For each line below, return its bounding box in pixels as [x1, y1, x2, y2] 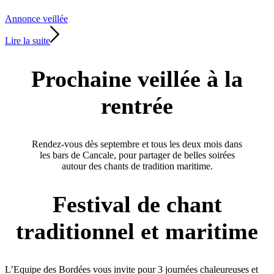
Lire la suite [5, 35, 50, 46]
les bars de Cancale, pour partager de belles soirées [39, 149, 235, 160]
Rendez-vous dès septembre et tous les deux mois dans [32, 138, 242, 149]
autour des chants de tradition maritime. [61, 160, 213, 171]
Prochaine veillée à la [31, 66, 243, 92]
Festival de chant [52, 191, 222, 218]
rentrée [101, 93, 173, 119]
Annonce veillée [5, 13, 68, 24]
